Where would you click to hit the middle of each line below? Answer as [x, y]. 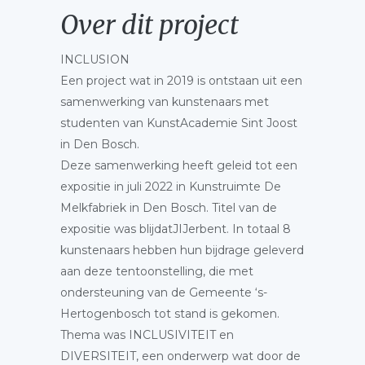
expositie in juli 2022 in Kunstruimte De [171, 187]
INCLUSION [95, 59]
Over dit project [150, 25]
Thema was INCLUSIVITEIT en [147, 335]
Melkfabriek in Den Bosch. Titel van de [169, 208]
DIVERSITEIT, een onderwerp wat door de [180, 356]
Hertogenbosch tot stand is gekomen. [170, 314]
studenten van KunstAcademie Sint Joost [179, 123]
